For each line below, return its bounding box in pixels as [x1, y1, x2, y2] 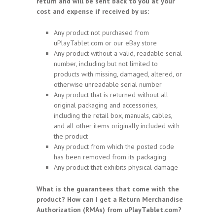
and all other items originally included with [54, 121, 180, 131]
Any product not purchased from [54, 28, 149, 37]
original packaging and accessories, [54, 101, 157, 110]
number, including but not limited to [54, 59, 158, 69]
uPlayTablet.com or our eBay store [54, 38, 157, 48]
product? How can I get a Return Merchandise [37, 195, 183, 204]
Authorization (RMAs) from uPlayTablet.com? [37, 205, 182, 215]
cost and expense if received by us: [37, 6, 149, 16]
